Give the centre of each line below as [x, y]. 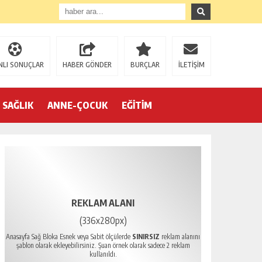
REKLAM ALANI [103, 203]
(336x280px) [103, 220]
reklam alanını [180, 237]
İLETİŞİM [192, 65]
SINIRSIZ [146, 237]
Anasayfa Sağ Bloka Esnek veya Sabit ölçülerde [69, 237]
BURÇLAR [145, 65]
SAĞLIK [18, 105]
